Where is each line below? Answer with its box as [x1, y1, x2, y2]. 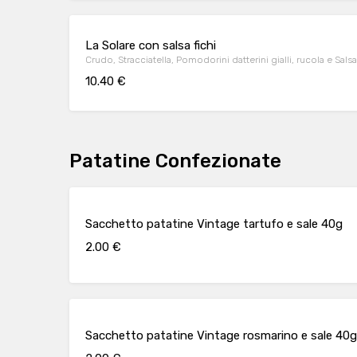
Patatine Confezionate [69, 150, 281, 172]
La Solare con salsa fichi [85, 37, 216, 53]
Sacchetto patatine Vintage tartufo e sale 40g [85, 216, 343, 231]
